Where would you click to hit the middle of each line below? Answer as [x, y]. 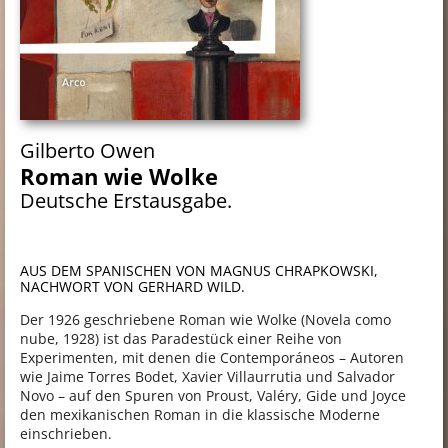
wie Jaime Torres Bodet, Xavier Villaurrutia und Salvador [207, 377]
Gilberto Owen [87, 151]
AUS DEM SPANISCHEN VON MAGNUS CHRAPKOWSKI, [199, 271]
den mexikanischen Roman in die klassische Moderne [200, 415]
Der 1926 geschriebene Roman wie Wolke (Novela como [205, 320]
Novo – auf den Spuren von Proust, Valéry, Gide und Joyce [213, 396]
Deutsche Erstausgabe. [126, 201]
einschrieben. [66, 434]
